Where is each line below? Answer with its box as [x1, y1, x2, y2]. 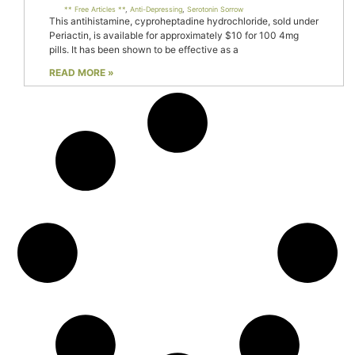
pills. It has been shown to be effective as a [48, 43, 239, 55]
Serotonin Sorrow [186, 4, 243, 13]
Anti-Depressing [129, 4, 182, 13]
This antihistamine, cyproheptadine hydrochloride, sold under [48, 14, 319, 27]
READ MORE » [48, 67, 114, 79]
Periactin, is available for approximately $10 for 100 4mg [48, 29, 299, 41]
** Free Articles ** [63, 4, 125, 13]
